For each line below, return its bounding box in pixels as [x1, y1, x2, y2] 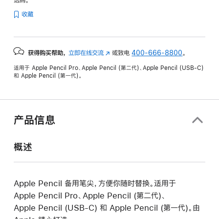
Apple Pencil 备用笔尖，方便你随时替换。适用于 [14, 179, 176, 187]
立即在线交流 [68, 49, 104, 56]
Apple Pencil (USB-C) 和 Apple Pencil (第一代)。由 [14, 203, 200, 212]
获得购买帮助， [28, 49, 66, 56]
